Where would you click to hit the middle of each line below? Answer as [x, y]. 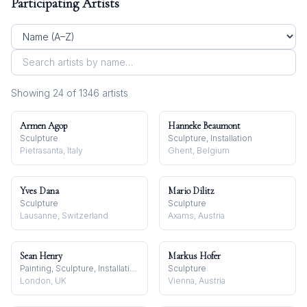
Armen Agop [44, 126]
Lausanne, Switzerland [64, 216]
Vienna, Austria [197, 281]
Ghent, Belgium [199, 150]
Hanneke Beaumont [204, 126]
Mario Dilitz [191, 191]
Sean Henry [41, 256]
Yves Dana [39, 191]
